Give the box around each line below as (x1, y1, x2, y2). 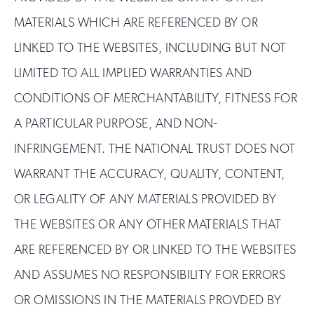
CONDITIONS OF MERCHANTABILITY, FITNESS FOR (14, 90, 298, 106)
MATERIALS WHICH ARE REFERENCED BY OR (14, 15, 259, 30)
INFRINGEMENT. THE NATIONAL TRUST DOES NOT (14, 141, 296, 156)
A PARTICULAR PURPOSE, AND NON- (14, 116, 218, 131)
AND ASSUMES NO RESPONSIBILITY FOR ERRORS (14, 267, 286, 282)
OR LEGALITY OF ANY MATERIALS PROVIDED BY (14, 191, 277, 207)
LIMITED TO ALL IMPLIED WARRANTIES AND (14, 65, 252, 81)
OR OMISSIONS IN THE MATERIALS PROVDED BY (14, 292, 282, 308)
